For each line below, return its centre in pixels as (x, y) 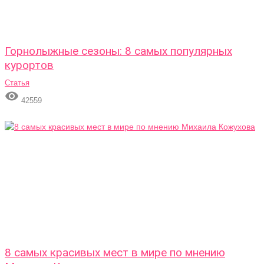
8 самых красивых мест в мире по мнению (115, 253)
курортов (29, 65)
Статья (17, 83)
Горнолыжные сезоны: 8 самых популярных (118, 51)
